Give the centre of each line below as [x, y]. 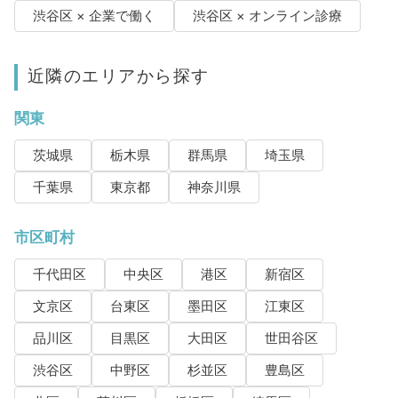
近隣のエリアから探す [118, 76]
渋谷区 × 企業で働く [94, 16]
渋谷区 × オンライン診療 [267, 16]
